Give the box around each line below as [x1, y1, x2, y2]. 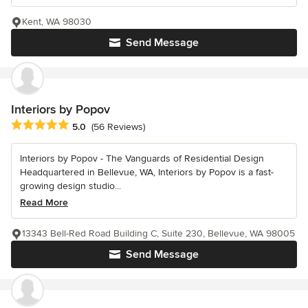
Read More [20, 197, 68, 209]
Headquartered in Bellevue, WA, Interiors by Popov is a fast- [20, 166, 274, 179]
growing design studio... [20, 180, 121, 192]
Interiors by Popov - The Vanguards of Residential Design [20, 153, 264, 165]
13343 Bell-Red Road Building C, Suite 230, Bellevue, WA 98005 [22, 228, 295, 240]
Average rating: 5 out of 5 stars [10, 118, 157, 133]
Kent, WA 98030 [22, 16, 91, 28]
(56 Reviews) [91, 120, 145, 133]
